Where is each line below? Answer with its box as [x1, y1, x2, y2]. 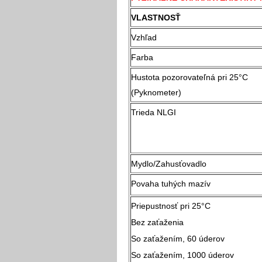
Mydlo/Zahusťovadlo [131, 158, 206, 168]
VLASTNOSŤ [131, 12, 181, 22]
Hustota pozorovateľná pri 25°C [131, 72, 248, 82]
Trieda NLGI [131, 107, 176, 117]
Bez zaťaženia [131, 217, 242, 227]
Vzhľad [131, 32, 157, 42]
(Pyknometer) [131, 87, 181, 97]
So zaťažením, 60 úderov [131, 233, 250, 243]
